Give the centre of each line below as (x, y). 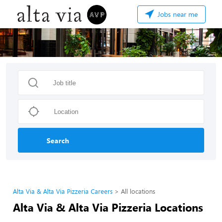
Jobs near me (177, 14)
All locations (138, 191)
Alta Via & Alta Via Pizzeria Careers (63, 191)
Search (58, 140)
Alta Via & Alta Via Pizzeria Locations (108, 207)
